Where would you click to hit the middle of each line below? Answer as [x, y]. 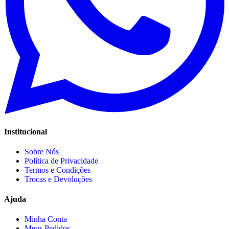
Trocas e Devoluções [58, 179]
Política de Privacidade [61, 161]
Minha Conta [46, 219]
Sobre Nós [42, 151]
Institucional [26, 131]
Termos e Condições [58, 170]
